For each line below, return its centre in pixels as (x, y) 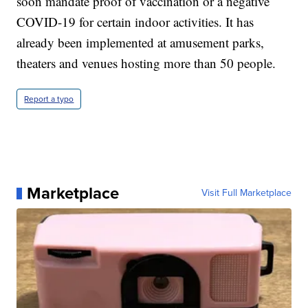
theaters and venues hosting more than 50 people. (146, 63)
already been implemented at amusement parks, (141, 43)
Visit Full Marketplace (246, 193)
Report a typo (49, 99)
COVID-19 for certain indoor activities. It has (135, 22)
